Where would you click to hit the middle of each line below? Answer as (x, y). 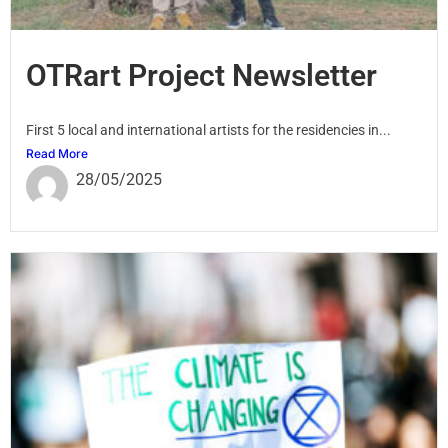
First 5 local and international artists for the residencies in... (208, 130)
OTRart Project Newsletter (201, 76)
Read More (57, 154)
